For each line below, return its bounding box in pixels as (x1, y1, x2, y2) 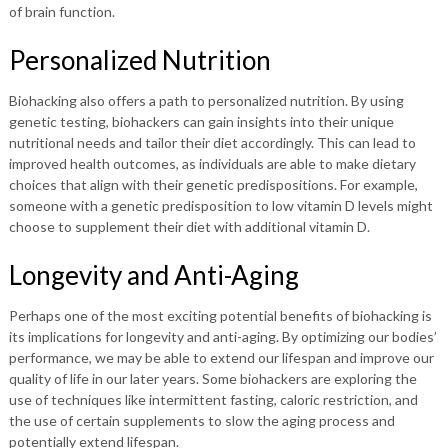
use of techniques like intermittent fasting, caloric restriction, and (8, 391, 418, 408)
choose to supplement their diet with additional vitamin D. (8, 218, 370, 235)
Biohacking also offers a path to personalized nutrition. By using (8, 92, 404, 109)
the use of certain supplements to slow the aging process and (8, 412, 395, 429)
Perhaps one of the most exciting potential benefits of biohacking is (8, 307, 432, 324)
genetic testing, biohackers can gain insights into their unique (8, 113, 394, 130)
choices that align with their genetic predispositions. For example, (8, 176, 418, 193)
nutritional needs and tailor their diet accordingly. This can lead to (8, 134, 416, 151)
